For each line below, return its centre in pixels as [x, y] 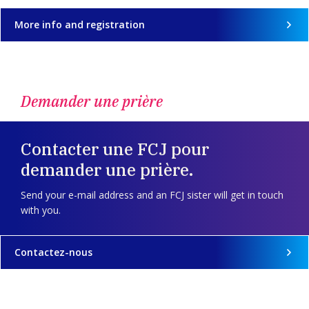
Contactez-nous [53, 252]
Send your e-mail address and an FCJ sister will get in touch [152, 195]
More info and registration [80, 25]
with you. [41, 210]
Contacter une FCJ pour [115, 149]
